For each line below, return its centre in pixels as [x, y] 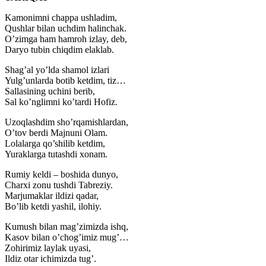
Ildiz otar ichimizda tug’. [50, 259]
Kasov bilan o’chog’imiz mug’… [67, 237]
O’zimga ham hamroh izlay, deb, [66, 39]
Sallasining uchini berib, [50, 91]
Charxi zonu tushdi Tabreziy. [59, 185]
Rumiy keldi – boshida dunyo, [61, 175]
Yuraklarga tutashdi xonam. [56, 154]
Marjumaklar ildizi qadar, [52, 196]
